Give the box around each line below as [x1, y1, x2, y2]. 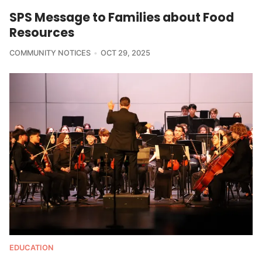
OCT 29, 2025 [100, 49, 150, 58]
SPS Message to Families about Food [9, 9, 234, 26]
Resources [9, 24, 74, 42]
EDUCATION [9, 243, 53, 253]
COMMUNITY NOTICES [9, 49, 91, 58]
